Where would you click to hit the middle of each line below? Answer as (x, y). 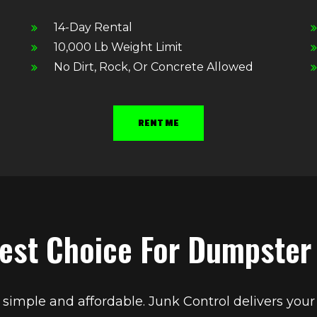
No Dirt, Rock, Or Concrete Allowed (154, 67)
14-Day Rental (93, 28)
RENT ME (158, 123)
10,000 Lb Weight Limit (119, 47)
